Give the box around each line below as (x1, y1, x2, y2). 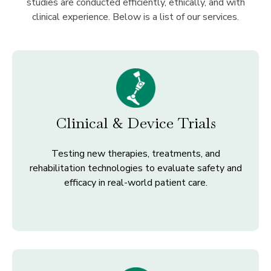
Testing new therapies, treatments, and (51, 146, 220, 160)
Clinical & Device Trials (55, 113, 216, 132)
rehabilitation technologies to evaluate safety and (29, 161, 242, 175)
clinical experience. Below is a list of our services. (32, 10, 239, 24)
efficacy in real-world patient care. (64, 175, 207, 189)
